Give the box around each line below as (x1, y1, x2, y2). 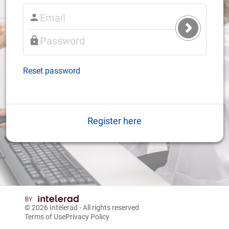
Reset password (22, 65, 80, 76)
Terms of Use (25, 213, 65, 221)
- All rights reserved (78, 203, 139, 212)
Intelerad (50, 203, 78, 212)
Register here (87, 115, 142, 126)
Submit (187, 29, 210, 37)
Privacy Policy (65, 213, 109, 221)
